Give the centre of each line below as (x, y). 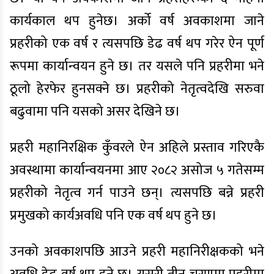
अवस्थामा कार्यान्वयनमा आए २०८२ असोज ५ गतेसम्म (137, 170)
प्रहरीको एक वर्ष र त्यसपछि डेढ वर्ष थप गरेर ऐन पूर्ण (137, 43)
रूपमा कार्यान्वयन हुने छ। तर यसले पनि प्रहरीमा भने (137, 66)
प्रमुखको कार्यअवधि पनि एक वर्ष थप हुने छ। (113, 215)
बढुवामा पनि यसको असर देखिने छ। (95, 111)
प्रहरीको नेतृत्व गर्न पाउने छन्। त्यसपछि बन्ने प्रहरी (137, 193)
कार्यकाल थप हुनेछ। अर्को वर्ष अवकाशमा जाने (137, 21)
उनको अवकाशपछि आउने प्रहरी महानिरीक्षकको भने (137, 251)
